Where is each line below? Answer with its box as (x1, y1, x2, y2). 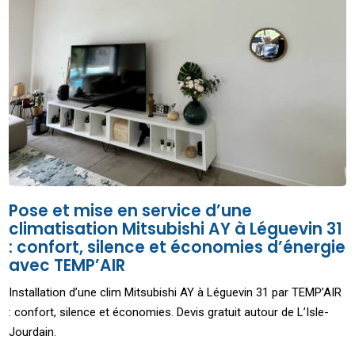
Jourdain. (9, 325, 57, 340)
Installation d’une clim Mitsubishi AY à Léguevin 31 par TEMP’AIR (9, 285, 342, 300)
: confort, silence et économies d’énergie (9, 236, 346, 259)
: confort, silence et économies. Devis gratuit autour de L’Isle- (9, 305, 330, 320)
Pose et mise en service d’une (9, 200, 253, 223)
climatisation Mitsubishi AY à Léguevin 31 (9, 218, 343, 241)
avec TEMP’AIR (9, 254, 126, 277)
